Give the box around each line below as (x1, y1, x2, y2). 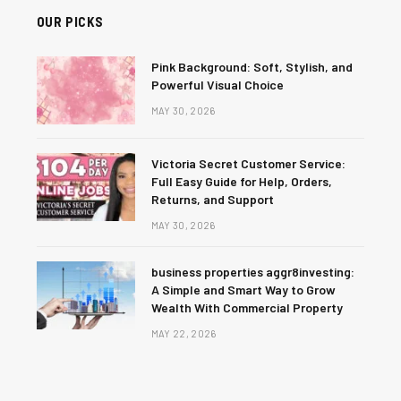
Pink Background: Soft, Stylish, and (150, 58, 353, 74)
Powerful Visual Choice (150, 76, 284, 92)
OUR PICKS (36, 13, 105, 30)
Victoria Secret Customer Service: (150, 155, 346, 171)
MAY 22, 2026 (150, 327, 217, 339)
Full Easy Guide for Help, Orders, (150, 173, 332, 189)
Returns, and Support (150, 191, 274, 207)
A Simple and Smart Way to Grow (150, 281, 336, 297)
